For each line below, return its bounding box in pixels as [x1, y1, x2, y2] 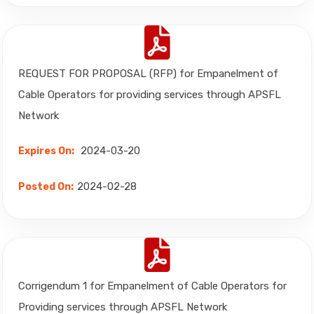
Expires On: [18, 145, 74, 157]
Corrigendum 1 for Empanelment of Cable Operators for [18, 280, 287, 292]
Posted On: [18, 181, 74, 193]
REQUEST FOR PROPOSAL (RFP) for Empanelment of [18, 67, 278, 80]
